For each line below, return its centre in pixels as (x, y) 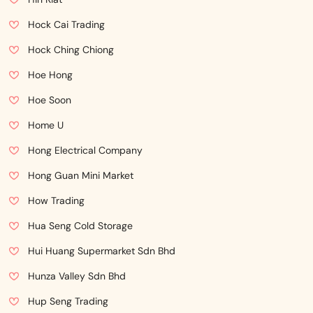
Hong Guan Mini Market (81, 175)
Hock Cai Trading (66, 24)
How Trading (56, 201)
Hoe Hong (50, 75)
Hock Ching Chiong (71, 50)
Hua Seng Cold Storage (80, 226)
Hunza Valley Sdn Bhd (77, 276)
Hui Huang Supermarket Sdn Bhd (102, 251)
